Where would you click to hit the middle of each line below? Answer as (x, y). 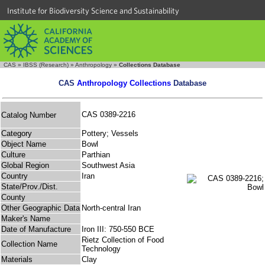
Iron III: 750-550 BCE (118, 230)
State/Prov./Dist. (30, 187)
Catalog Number (29, 115)
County (13, 198)
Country (14, 176)
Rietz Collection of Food (123, 240)
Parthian (96, 155)
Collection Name (29, 244)
